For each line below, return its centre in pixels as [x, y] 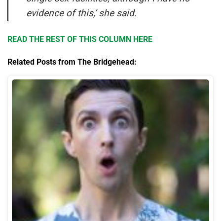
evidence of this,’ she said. [81, 13]
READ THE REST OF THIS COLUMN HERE [80, 39]
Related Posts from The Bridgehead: [72, 62]
